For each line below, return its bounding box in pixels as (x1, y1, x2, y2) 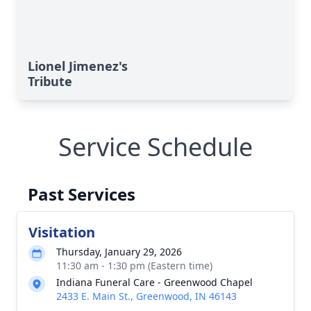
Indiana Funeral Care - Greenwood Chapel (56, 276, 253, 289)
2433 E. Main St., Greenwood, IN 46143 (56, 289, 237, 303)
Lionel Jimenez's (28, 58, 128, 74)
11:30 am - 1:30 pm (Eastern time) (56, 259, 212, 272)
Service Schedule (58, 130, 253, 164)
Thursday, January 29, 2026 (56, 245, 182, 258)
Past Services (28, 183, 135, 205)
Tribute (28, 73, 72, 90)
